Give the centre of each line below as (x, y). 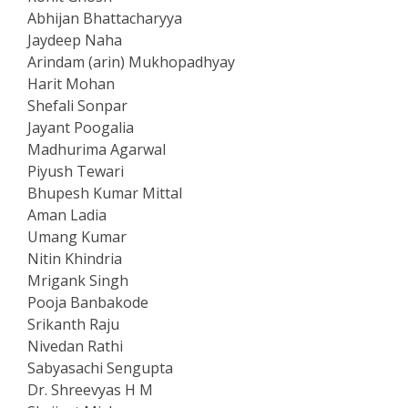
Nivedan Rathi (75, 346)
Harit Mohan (71, 84)
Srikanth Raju (73, 324)
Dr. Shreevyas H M (90, 390)
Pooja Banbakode (88, 302)
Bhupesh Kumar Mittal (105, 193)
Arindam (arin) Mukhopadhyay (131, 62)
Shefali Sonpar (77, 106)
